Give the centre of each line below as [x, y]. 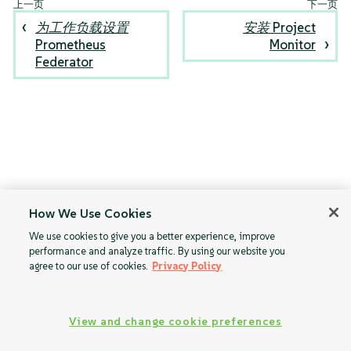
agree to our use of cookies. [89, 266]
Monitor [292, 45]
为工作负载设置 [82, 28]
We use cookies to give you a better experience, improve [152, 236]
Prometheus [71, 45]
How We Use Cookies [90, 213]
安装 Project [279, 28]
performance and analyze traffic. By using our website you [157, 251]
